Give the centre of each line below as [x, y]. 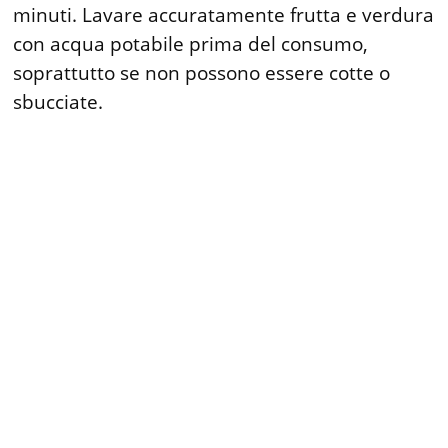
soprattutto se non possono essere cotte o [202, 73]
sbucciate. [58, 102]
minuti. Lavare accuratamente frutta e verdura [224, 15]
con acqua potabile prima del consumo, [191, 44]
